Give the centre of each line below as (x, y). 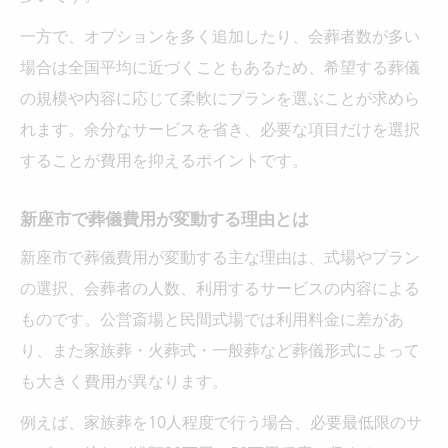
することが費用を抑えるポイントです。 (164, 159)
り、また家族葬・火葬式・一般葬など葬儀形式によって (220, 349)
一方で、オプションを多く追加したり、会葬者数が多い (220, 35)
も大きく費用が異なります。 (124, 380)
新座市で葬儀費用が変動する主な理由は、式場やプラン (220, 256)
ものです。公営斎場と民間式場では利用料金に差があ (212, 318)
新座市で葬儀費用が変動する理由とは (164, 218)
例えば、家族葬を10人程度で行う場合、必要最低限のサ (221, 421)
